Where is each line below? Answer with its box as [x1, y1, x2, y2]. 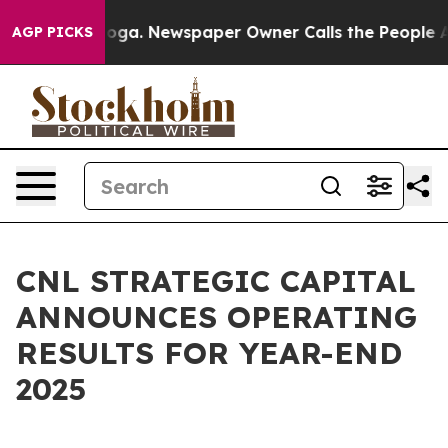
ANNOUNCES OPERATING [16, 298, 417, 336]
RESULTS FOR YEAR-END [16, 334, 402, 372]
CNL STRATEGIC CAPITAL [16, 262, 416, 300]
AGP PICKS [12, 23, 93, 41]
